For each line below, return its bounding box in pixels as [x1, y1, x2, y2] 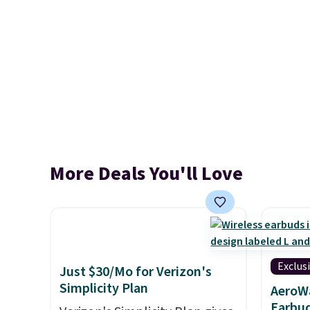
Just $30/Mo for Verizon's [60, 262, 212, 282]
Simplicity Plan [60, 279, 148, 298]
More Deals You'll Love [50, 160, 243, 188]
